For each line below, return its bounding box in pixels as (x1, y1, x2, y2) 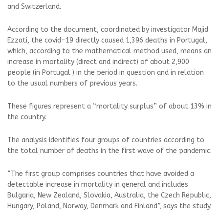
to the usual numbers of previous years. (7, 79, 137, 88)
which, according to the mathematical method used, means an (7, 47, 212, 55)
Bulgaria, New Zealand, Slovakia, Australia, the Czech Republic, (7, 191, 211, 199)
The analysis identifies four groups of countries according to (7, 136, 204, 144)
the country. (7, 113, 46, 121)
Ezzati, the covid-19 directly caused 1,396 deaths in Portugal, (7, 36, 207, 44)
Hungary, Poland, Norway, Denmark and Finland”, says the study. (7, 202, 212, 210)
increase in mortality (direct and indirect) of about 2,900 (7, 58, 189, 66)
